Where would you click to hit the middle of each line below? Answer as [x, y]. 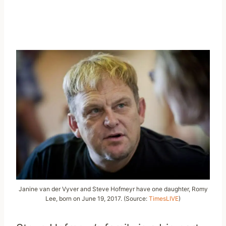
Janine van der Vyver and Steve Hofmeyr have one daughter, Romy [113, 189]
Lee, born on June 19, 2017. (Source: [97, 199]
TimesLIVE [164, 199]
